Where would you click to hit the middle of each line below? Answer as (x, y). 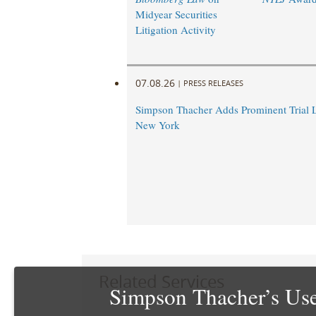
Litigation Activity (175, 30)
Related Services (161, 281)
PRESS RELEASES (213, 83)
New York (157, 125)
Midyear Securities (176, 14)
